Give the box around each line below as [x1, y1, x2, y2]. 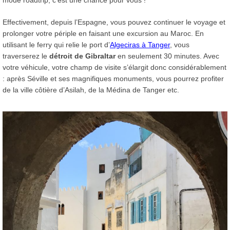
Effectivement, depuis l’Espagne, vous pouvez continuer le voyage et [3, 17, 225, 26]
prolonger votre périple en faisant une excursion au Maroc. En [3, 29, 204, 37]
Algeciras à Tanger [110, 40, 170, 49]
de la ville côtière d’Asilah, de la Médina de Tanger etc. [3, 85, 179, 94]
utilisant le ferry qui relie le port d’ [3, 40, 110, 49]
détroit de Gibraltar [49, 51, 116, 60]
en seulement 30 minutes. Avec [116, 51, 219, 60]
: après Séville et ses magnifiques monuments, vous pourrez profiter [3, 74, 224, 83]
